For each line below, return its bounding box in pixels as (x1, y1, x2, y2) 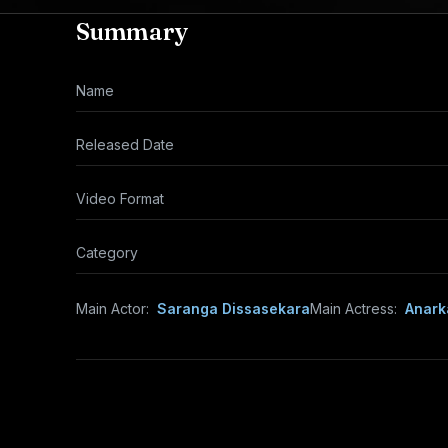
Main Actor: (76, 300, 149, 317)
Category (76, 244, 138, 261)
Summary (76, 17, 189, 46)
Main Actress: (310, 300, 397, 317)
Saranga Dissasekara (157, 300, 310, 317)
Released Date (76, 136, 174, 153)
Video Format (76, 190, 164, 207)
